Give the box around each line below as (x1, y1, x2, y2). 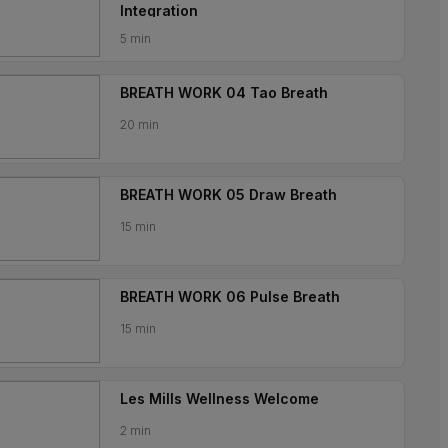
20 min (120, 117, 159, 132)
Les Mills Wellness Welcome (120, 390, 319, 407)
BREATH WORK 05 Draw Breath (120, 186, 337, 203)
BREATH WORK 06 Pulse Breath (120, 288, 340, 305)
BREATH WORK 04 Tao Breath (120, 84, 328, 101)
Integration (120, 2, 198, 19)
